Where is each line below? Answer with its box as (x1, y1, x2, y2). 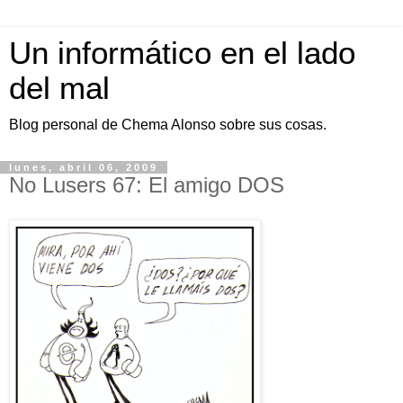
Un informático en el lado (9, 36, 355, 70)
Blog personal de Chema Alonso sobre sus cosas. (9, 117, 327, 132)
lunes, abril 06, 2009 (9, 162, 158, 173)
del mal (9, 71, 110, 105)
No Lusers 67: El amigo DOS (9, 173, 284, 197)
